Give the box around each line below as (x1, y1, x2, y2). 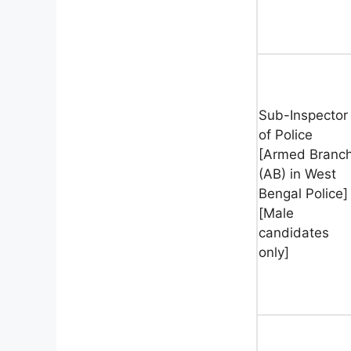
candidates (259, 224, 329, 241)
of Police (259, 126, 313, 143)
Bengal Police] (259, 185, 348, 201)
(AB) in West (259, 165, 336, 182)
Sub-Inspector (259, 107, 348, 123)
